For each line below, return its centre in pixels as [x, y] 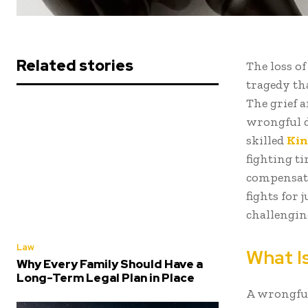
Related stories [75, 66]
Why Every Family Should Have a [110, 264]
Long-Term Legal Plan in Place [106, 278]
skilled [266, 141]
